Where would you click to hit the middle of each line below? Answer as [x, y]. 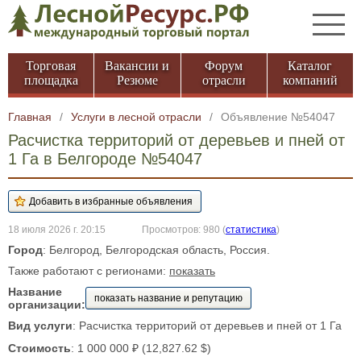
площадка [51, 80]
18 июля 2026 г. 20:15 [57, 229]
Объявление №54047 [278, 117]
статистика [251, 229]
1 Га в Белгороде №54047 [105, 159]
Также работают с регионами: [89, 271]
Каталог [310, 66]
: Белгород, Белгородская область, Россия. [156, 250]
